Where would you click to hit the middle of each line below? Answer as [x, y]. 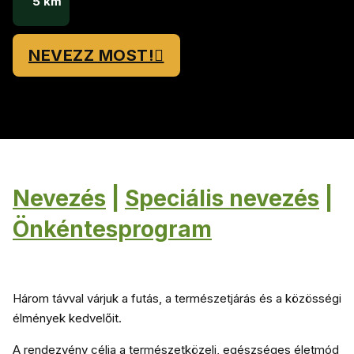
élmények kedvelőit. [67, 318]
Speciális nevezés [222, 198]
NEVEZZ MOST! [91, 55]
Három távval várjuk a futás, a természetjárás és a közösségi [177, 298]
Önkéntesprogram [112, 229]
